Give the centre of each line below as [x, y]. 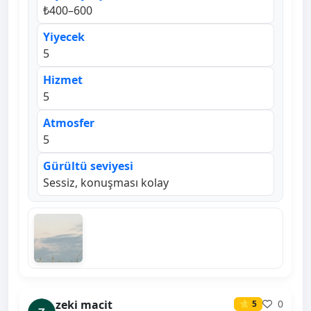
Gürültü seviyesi [88, 166]
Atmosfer [69, 123]
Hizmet [63, 80]
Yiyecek [64, 37]
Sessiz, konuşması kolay [106, 183]
